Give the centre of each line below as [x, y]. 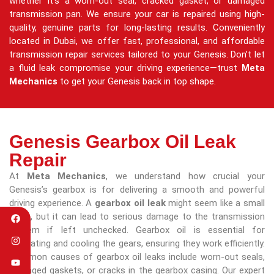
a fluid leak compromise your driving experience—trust [125, 68]
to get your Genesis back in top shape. [138, 82]
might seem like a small [215, 203]
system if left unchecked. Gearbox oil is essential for [137, 230]
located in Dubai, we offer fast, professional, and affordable [137, 41]
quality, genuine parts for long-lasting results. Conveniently [137, 28]
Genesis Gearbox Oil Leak [123, 141]
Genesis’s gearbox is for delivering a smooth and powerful [137, 189]
